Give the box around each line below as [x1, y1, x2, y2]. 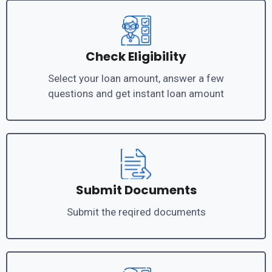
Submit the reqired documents [66, 205, 206, 218]
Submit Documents [75, 181, 197, 199]
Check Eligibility [86, 47, 186, 65]
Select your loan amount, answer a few [48, 72, 224, 84]
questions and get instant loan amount [48, 87, 224, 100]
